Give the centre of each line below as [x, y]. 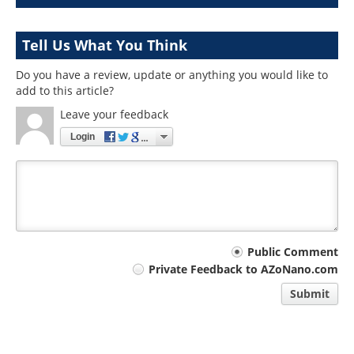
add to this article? [65, 91]
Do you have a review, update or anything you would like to [172, 75]
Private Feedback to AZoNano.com [243, 269]
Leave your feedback [114, 115]
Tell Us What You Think [105, 45]
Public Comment [293, 252]
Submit [310, 293]
